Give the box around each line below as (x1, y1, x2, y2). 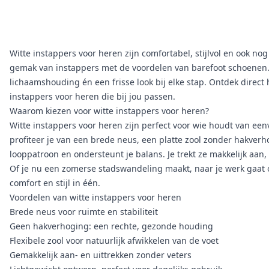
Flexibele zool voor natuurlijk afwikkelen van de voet (10, 235, 219, 246)
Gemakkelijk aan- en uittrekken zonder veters (10, 249, 192, 261)
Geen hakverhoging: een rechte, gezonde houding (10, 220, 213, 232)
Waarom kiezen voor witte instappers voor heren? (10, 105, 209, 116)
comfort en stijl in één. (10, 177, 100, 189)
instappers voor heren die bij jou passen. (10, 91, 175, 102)
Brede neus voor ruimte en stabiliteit (10, 206, 158, 217)
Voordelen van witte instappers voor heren (10, 192, 181, 203)
